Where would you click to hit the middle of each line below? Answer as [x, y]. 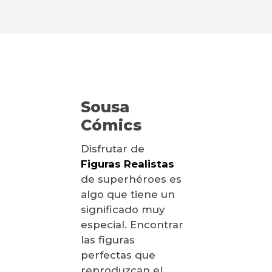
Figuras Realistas [127, 164]
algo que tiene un [127, 195]
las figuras [107, 240]
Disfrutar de [112, 149]
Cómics [113, 125]
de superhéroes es [131, 179]
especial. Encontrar [132, 225]
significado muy [122, 210]
